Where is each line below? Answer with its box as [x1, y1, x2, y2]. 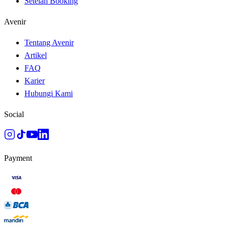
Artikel [24, 51, 47, 60]
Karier [24, 76, 45, 85]
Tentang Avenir [24, 38, 74, 47]
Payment [4, 154, 32, 163]
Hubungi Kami [24, 89, 73, 98]
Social [4, 110, 24, 119]
